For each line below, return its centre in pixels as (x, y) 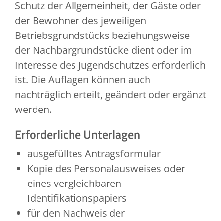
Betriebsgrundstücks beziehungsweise (102, 36)
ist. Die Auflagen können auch (83, 80)
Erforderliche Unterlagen (77, 134)
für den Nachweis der (76, 213)
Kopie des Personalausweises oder (106, 169)
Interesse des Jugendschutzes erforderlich (110, 65)
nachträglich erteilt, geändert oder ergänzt (110, 95)
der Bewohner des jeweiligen (80, 21)
